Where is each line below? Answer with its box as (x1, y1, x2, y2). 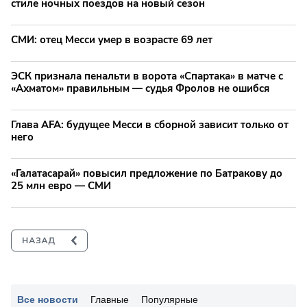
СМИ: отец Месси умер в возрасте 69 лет (11, 32, 212, 47)
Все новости (17, 293, 78, 305)
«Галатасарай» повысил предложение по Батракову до (11, 166, 282, 180)
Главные (90, 293, 129, 305)
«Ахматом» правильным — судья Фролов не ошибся (11, 81, 269, 95)
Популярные (141, 293, 198, 305)
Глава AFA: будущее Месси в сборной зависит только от (11, 117, 288, 132)
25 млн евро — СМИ (11, 178, 111, 193)
